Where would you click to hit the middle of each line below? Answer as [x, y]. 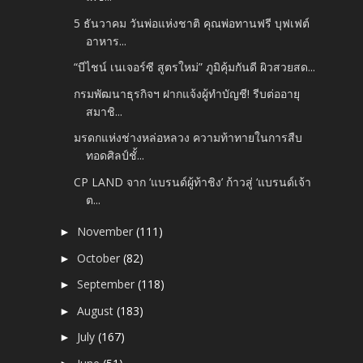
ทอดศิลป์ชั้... [115, 156]
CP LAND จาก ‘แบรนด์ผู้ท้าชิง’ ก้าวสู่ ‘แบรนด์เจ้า [193, 181]
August [97, 310]
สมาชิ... [105, 111]
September [108, 284]
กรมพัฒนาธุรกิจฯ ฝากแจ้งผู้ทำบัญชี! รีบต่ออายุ [187, 93]
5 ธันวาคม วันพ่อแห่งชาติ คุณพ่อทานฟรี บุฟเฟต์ [192, 23]
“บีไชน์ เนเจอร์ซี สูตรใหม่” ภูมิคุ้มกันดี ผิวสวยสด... [195, 67]
